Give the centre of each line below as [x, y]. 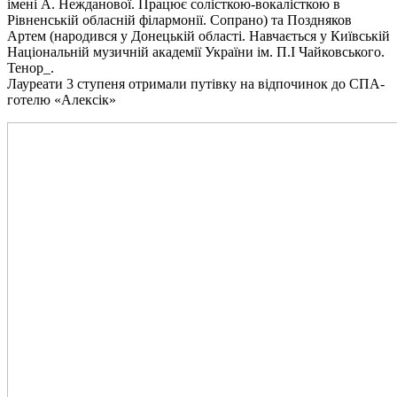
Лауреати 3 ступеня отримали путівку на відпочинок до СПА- [196, 83]
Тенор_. [31, 67]
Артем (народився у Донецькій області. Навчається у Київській [198, 35]
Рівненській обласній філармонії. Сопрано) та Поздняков [179, 19]
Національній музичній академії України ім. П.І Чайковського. [196, 51]
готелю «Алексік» [62, 99]
